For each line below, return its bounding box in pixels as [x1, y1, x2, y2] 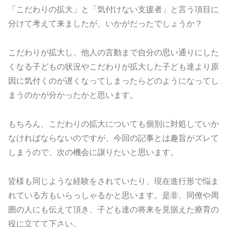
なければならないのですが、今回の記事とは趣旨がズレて [8, 133, 219, 142]
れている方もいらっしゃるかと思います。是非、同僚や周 [8, 191, 219, 200]
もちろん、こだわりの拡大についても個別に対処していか [8, 119, 219, 128]
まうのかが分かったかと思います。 [8, 91, 138, 100]
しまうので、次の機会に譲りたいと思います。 [8, 147, 178, 157]
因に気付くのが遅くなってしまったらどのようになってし [8, 77, 219, 86]
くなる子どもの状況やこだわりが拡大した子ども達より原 [8, 62, 219, 71]
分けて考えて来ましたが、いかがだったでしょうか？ [8, 19, 203, 28]
